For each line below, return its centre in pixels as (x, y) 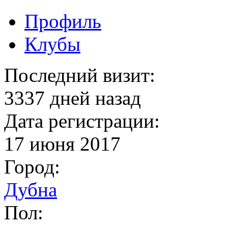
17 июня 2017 (62, 144)
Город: (32, 167)
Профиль (63, 21)
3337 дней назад (73, 98)
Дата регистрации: (82, 121)
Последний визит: (80, 75)
